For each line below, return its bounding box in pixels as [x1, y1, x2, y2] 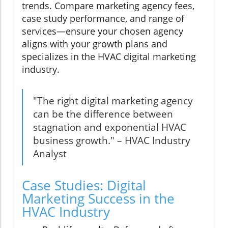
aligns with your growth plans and [22, 37, 167, 50]
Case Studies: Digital [22, 176, 146, 194]
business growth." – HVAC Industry [33, 133, 190, 147]
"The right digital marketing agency [33, 94, 193, 107]
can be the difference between [33, 107, 173, 121]
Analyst [33, 147, 67, 160]
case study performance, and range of [22, 12, 184, 24]
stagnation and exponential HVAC [33, 120, 186, 134]
